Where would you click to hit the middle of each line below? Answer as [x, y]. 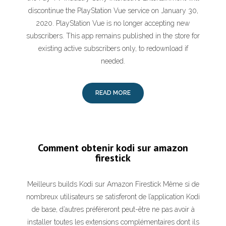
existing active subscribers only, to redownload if [113, 48]
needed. [113, 61]
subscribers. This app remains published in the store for [113, 36]
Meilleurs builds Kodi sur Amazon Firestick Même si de [113, 184]
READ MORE [113, 93]
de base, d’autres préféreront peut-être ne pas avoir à [113, 209]
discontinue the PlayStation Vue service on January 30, [113, 11]
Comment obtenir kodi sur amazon [113, 148]
